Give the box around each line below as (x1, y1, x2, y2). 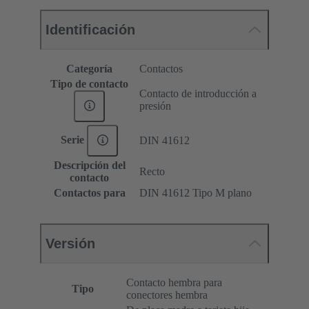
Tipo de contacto (50, 78, 128, 90)
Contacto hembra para (126, 277, 222, 289)
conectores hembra (126, 289, 208, 301)
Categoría (66, 63, 112, 75)
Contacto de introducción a (139, 88, 257, 100)
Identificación (46, 22, 135, 38)
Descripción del (53, 159, 126, 172)
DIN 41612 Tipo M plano (139, 187, 252, 199)
